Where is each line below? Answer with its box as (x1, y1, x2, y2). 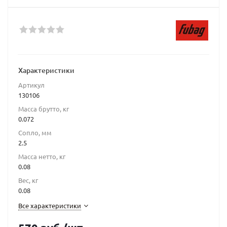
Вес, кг (18, 176, 38, 184)
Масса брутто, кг (18, 104, 69, 113)
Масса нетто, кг (18, 152, 65, 161)
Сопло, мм (18, 128, 52, 137)
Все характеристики (18, 201, 81, 210)
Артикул (18, 81, 45, 89)
